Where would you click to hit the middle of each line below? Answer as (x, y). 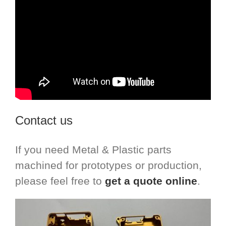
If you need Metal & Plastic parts (93, 150)
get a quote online (151, 181)
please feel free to (60, 181)
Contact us (44, 121)
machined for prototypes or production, (108, 165)
